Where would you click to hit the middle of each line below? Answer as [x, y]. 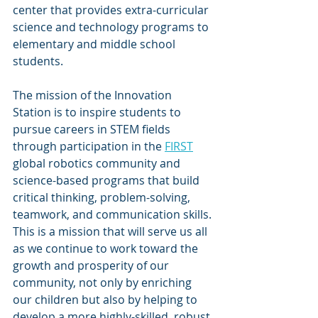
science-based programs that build [108, 180]
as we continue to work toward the [107, 248]
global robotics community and [98, 163]
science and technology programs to [112, 27]
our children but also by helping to [106, 300]
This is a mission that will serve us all [111, 231]
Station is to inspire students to [98, 112]
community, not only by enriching [104, 283]
